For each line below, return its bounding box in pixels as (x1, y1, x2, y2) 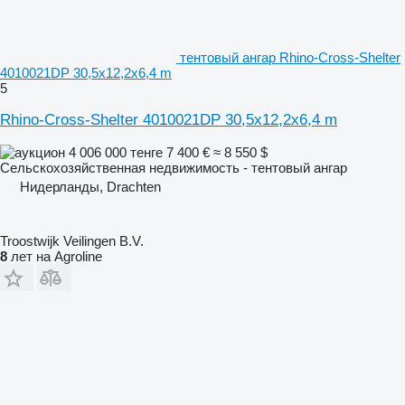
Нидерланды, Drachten (20, 178, 161, 194)
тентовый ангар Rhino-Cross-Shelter (180, 49, 400, 65)
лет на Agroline (7, 248, 102, 264)
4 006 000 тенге (65, 144, 166, 160)
